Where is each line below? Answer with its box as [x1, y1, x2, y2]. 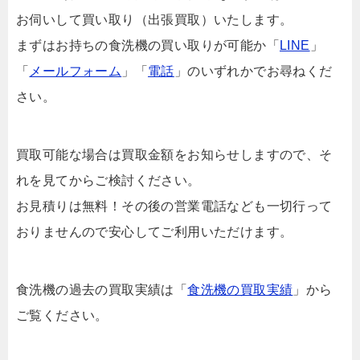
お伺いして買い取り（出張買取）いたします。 [16, 13, 293, 27]
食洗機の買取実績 [187, 283, 293, 297]
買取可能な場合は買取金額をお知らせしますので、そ [16, 148, 333, 162]
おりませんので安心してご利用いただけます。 [16, 225, 293, 239]
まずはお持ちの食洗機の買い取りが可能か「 [16, 39, 280, 53]
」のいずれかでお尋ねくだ [174, 64, 333, 79]
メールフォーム [29, 64, 122, 79]
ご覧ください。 [16, 309, 108, 323]
